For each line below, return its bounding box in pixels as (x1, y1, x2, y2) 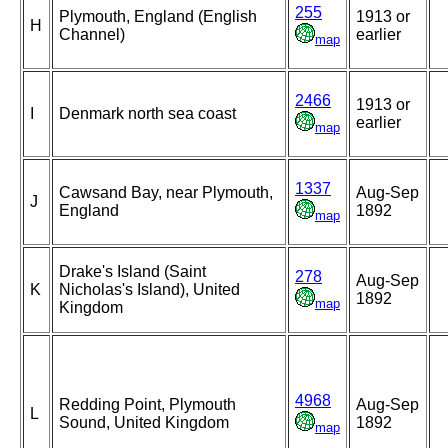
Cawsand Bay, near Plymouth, (59, 184, 273, 202)
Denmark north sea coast (59, 105, 236, 123)
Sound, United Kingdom (59, 414, 229, 432)
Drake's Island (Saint (59, 263, 206, 281)
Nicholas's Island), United (59, 281, 240, 299)
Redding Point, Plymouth (59, 396, 236, 414)
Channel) (59, 26, 125, 44)
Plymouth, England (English (59, 8, 257, 26)
